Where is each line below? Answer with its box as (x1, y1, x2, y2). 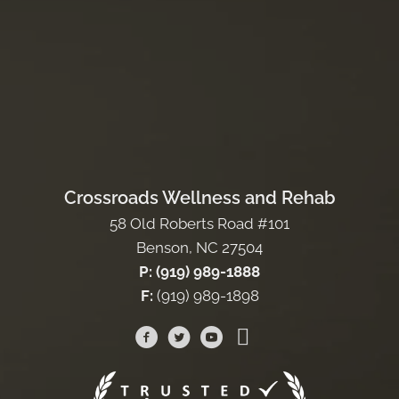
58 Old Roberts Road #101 (110, 214, 289, 232)
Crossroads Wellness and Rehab (63, 186, 336, 208)
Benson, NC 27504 (136, 238, 263, 256)
